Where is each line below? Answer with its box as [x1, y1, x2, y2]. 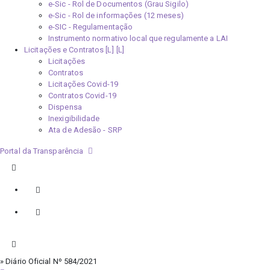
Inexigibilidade [48, 114, 100, 123]
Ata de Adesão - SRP [48, 125, 122, 134]
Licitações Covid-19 [48, 80, 118, 89]
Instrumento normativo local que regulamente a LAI [48, 34, 228, 43]
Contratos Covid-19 [48, 91, 116, 100]
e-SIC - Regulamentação [48, 22, 133, 31]
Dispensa [48, 102, 82, 111]
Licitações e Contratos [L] [24, 45, 114, 54]
